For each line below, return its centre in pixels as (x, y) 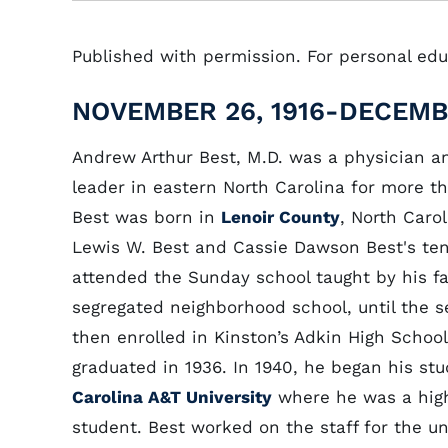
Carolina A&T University (172, 397)
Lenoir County (280, 217)
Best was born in (146, 217)
